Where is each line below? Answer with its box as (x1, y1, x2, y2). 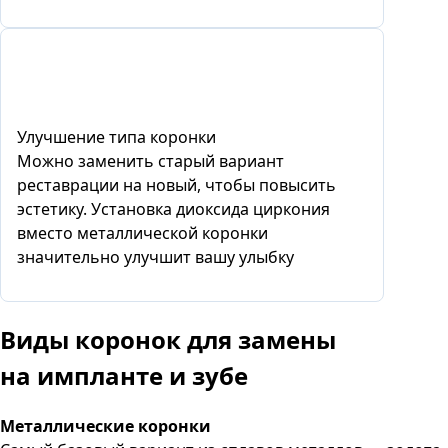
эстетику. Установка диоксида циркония (17, 197, 330, 220)
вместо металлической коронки (17, 221, 268, 244)
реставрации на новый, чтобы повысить (17, 173, 336, 196)
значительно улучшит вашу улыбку (17, 245, 294, 268)
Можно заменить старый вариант (17, 149, 284, 172)
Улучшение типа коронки (17, 125, 216, 148)
